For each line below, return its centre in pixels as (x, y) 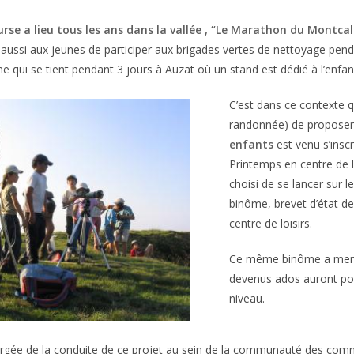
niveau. (247, 299)
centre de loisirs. (271, 224)
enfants (252, 145)
